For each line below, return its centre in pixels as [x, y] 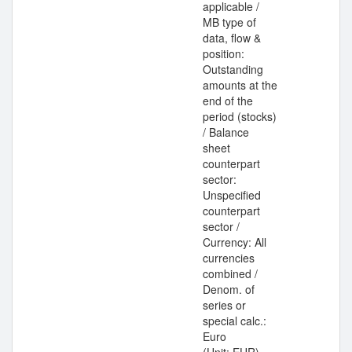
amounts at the [240, 85]
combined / [230, 273]
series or [224, 305]
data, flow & [232, 38]
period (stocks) [240, 116]
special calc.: [235, 321]
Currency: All [235, 242]
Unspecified [232, 195]
